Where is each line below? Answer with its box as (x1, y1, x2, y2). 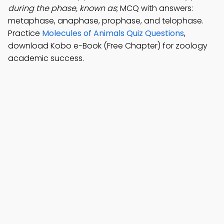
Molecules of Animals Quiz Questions (42, 27, 184, 39)
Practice (8, 27, 42, 39)
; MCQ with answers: (116, 2, 193, 14)
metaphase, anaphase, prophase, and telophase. (8, 15, 203, 26)
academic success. (8, 52, 84, 64)
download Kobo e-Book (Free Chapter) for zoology (8, 40, 207, 51)
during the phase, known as (8, 2, 116, 14)
